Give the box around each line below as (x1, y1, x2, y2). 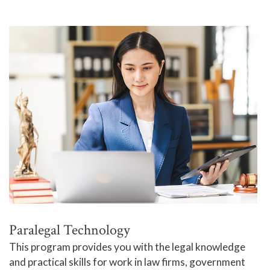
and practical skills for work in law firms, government (9, 255, 245, 268)
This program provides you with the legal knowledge (9, 240, 245, 253)
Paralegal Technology (9, 220, 130, 239)
